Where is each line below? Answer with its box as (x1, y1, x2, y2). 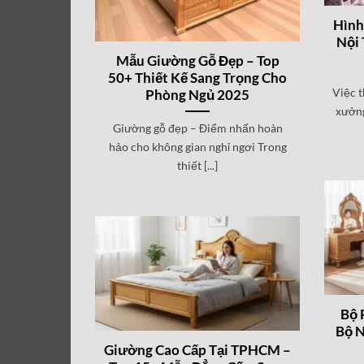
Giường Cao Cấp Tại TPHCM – (104, 341, 292, 358)
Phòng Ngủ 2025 (145, 86, 250, 103)
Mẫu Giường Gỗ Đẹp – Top (115, 52, 279, 69)
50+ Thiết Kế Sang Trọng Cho (108, 69, 288, 86)
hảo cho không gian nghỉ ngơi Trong (108, 139, 287, 154)
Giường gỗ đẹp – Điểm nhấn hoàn (112, 120, 283, 135)
